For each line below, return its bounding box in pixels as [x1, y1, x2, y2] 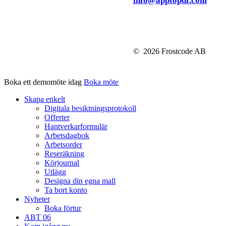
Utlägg [44, 167, 66, 176]
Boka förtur [44, 203, 81, 212]
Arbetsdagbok [44, 131, 89, 140]
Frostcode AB [159, 46, 206, 55]
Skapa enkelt [24, 94, 65, 103]
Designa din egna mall [44, 176, 116, 185]
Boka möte [84, 77, 119, 86]
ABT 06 [24, 212, 51, 221]
